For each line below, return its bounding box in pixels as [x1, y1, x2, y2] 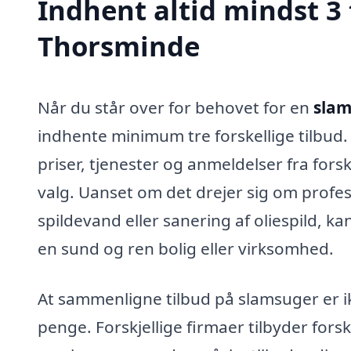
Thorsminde [38, 27, 200, 64]
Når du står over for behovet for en [38, 96, 313, 118]
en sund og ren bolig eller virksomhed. [38, 237, 334, 259]
